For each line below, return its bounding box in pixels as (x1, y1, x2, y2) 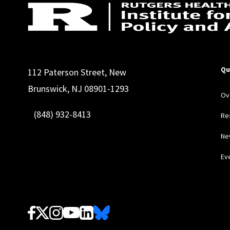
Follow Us (27, 204, 74, 216)
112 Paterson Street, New (27, 66, 126, 78)
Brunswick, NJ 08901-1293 (27, 83, 131, 94)
